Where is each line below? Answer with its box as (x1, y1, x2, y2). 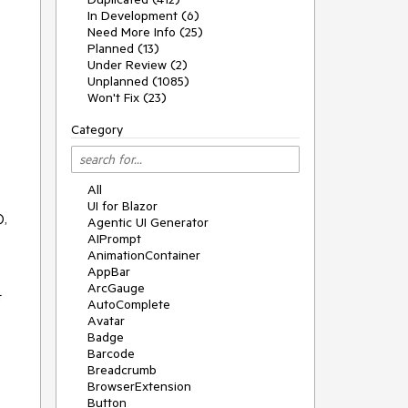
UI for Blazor (87, 198, 158, 214)
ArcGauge (87, 280, 145, 296)
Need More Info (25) (87, 24, 203, 40)
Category (71, 121, 123, 138)
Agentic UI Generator (87, 214, 209, 230)
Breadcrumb (87, 362, 157, 378)
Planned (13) (87, 40, 159, 56)
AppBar (87, 263, 130, 280)
